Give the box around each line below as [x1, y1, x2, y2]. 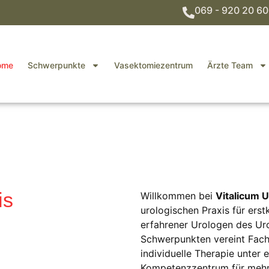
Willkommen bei [141, 189, 216, 202]
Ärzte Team [207, 59, 253, 70]
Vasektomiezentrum [113, 59, 193, 70]
